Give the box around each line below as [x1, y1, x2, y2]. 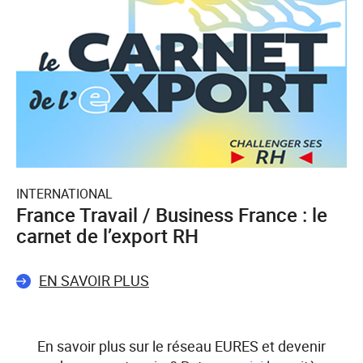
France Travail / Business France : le [16, 202, 327, 228]
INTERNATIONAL [16, 185, 113, 203]
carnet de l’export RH [16, 223, 199, 250]
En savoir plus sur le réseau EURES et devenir [37, 336, 326, 357]
